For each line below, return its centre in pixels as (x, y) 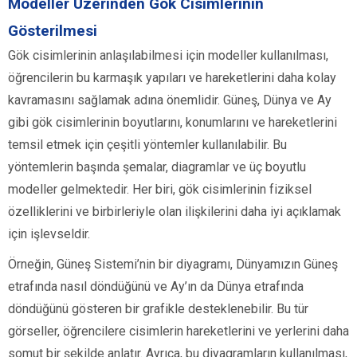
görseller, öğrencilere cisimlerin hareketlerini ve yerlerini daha (178, 331)
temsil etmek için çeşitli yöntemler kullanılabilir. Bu (147, 145)
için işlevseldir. (49, 234)
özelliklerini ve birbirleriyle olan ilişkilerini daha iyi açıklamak (175, 212)
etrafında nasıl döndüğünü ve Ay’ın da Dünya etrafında (156, 287)
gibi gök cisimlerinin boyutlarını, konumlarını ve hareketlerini (173, 123)
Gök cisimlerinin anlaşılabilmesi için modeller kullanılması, (168, 56)
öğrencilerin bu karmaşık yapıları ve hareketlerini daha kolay (172, 78)
